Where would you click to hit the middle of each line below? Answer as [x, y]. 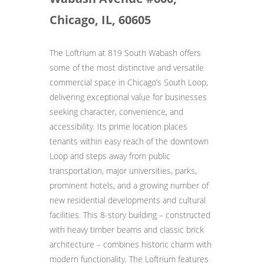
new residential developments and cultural [128, 200]
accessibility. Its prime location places [118, 126]
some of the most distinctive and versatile [127, 67]
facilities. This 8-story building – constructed [130, 215]
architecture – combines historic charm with [131, 244]
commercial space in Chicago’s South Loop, [129, 82]
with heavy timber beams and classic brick [127, 230]
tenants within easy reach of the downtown [129, 141]
